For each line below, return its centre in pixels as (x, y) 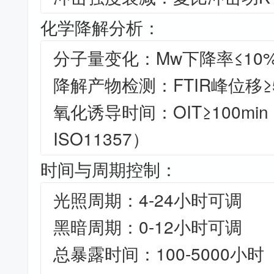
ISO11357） (102, 138)
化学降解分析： (101, 27)
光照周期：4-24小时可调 (148, 199)
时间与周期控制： (109, 169)
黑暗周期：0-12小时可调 (148, 226)
